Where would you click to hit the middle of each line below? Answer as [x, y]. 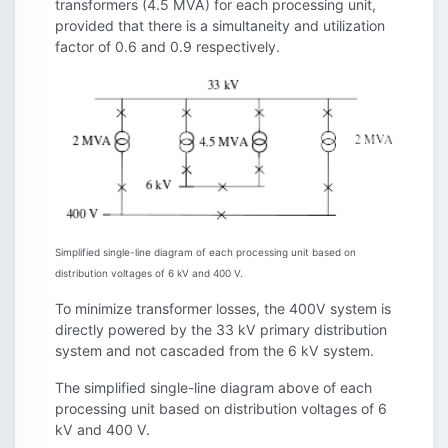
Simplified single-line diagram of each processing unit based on [205, 252]
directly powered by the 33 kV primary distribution [221, 330]
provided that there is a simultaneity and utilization [220, 25]
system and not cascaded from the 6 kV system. [214, 351]
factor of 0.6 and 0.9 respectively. [167, 46]
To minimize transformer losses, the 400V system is [223, 309]
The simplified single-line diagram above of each [213, 388]
